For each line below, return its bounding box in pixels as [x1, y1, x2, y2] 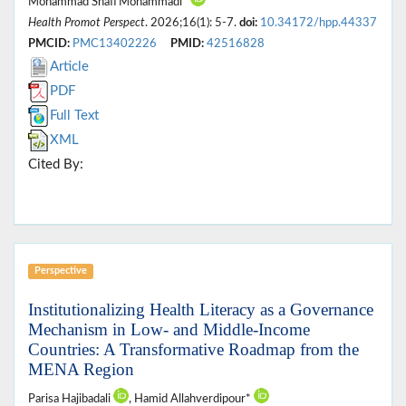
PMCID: [28, 38, 70, 50]
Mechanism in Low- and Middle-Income [28, 320, 310, 340]
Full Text [50, 109, 99, 123]
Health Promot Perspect [28, 17, 145, 29]
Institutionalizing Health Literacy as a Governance [28, 300, 373, 320]
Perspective [34, 266, 87, 276]
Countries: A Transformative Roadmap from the [28, 340, 359, 360]
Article [50, 60, 89, 74]
